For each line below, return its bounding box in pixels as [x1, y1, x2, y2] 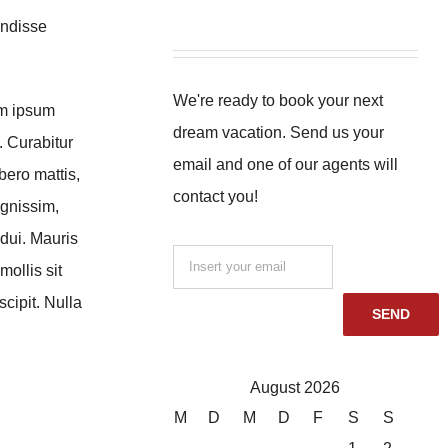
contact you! [173, 187, 259, 205]
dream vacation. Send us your [173, 123, 385, 141]
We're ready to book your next [173, 91, 384, 109]
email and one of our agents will [173, 155, 399, 173]
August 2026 [250, 378, 341, 396]
